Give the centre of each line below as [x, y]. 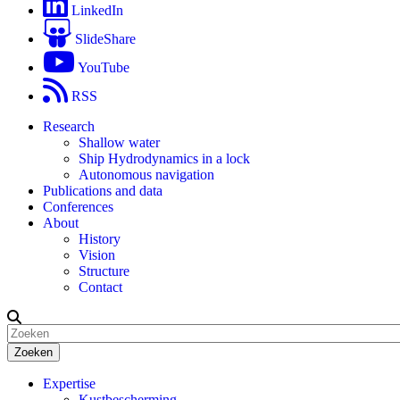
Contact [100, 287]
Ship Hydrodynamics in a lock [164, 159]
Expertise [69, 384]
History [100, 239]
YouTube [104, 68]
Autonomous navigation [146, 175]
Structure [104, 271]
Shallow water [119, 143]
